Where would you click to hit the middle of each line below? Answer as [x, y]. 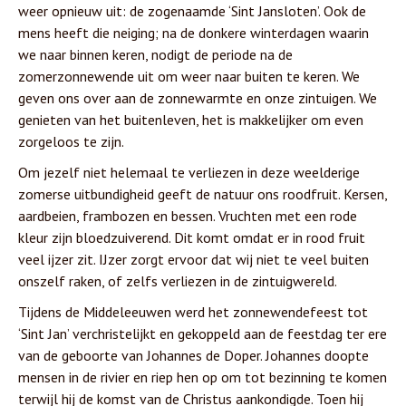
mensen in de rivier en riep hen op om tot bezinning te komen [203, 377]
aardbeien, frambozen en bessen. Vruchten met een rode [188, 215]
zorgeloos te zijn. [71, 141]
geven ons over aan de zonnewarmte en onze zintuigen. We [198, 97]
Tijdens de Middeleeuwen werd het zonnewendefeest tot [193, 311]
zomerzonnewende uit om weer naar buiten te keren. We [189, 76]
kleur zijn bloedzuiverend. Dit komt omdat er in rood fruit [192, 237]
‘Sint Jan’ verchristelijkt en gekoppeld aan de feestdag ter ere [203, 333]
